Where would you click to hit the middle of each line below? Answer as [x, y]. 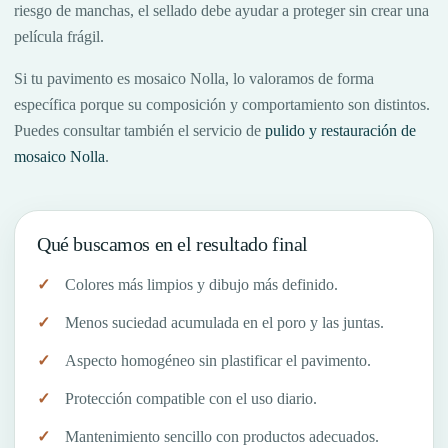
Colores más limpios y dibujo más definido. [201, 285]
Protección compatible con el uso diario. [191, 399]
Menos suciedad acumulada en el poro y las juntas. [224, 323]
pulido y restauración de [340, 131]
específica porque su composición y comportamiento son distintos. [222, 105]
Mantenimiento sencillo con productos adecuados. [222, 437]
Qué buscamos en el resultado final [173, 244]
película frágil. [59, 37]
